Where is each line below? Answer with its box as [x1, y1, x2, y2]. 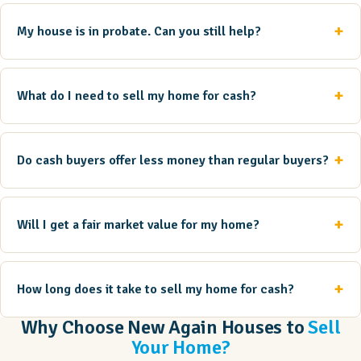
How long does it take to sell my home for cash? [17, 280, 294, 297]
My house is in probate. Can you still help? [17, 23, 261, 39]
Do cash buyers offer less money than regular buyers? [17, 151, 329, 168]
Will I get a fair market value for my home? [17, 216, 259, 233]
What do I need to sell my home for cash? [17, 87, 256, 104]
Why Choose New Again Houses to [20, 314, 309, 339]
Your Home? [131, 334, 230, 359]
